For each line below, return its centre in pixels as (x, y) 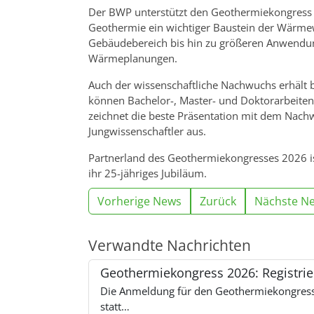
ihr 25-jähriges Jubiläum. (148, 173)
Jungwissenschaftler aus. (147, 131)
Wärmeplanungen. (133, 58)
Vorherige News (139, 201)
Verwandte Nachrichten (170, 245)
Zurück (218, 201)
